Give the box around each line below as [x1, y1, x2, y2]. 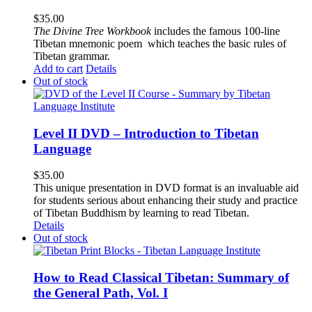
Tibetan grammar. [33, 49, 110, 62]
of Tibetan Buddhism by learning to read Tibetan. [33, 207, 249, 219]
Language [33, 141, 91, 156]
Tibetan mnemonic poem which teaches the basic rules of [33, 37, 286, 49]
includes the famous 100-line [151, 24, 280, 37]
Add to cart [33, 62, 83, 75]
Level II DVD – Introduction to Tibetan [33, 125, 259, 141]
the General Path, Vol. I [33, 286, 168, 301]
